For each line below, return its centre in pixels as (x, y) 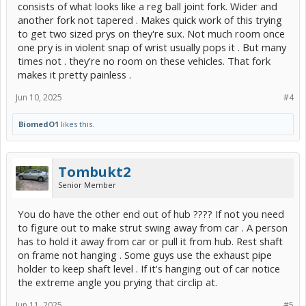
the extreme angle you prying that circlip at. (117, 282)
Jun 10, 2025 (39, 97)
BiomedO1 (39, 124)
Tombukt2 (94, 171)
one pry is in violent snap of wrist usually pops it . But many (152, 47)
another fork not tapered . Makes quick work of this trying (150, 19)
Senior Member (87, 184)
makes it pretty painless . (74, 74)
